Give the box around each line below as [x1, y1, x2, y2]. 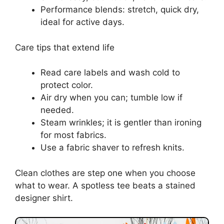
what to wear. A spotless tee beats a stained [15, 180, 195, 190]
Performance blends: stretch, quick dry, [40, 4, 199, 15]
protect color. [40, 80, 93, 90]
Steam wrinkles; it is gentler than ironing [40, 117, 201, 128]
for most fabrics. [40, 130, 106, 140]
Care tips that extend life [15, 42, 114, 52]
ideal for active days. [40, 17, 124, 27]
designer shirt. [15, 192, 73, 203]
